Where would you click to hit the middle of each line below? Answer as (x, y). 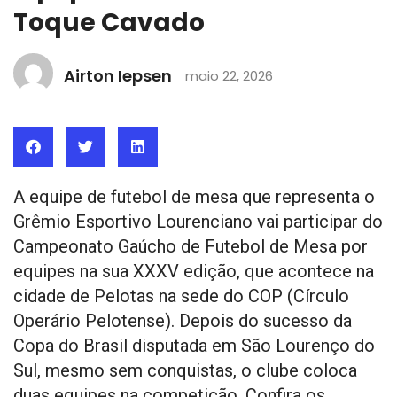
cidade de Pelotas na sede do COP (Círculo (181, 296)
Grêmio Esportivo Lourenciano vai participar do (198, 221)
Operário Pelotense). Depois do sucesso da (183, 320)
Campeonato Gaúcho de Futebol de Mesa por (191, 246)
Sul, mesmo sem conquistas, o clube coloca (185, 370)
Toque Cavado (109, 22)
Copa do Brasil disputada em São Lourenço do (194, 345)
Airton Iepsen (118, 75)
